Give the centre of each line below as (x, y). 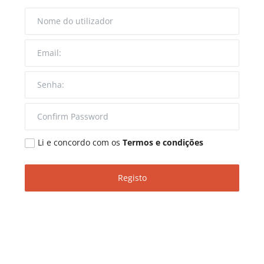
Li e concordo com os (80, 142)
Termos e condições (163, 142)
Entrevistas (34, 16)
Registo (132, 178)
